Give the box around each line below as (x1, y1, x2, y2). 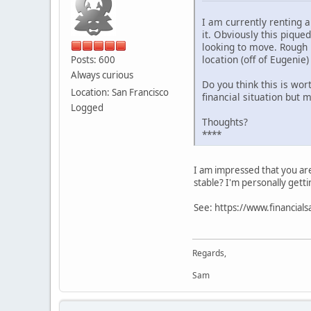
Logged (71, 101, 103, 115)
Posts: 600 (71, 53, 115, 67)
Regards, (192, 246, 226, 259)
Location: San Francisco (71, 86, 169, 99)
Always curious (71, 69, 133, 82)
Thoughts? (202, 115, 248, 128)
